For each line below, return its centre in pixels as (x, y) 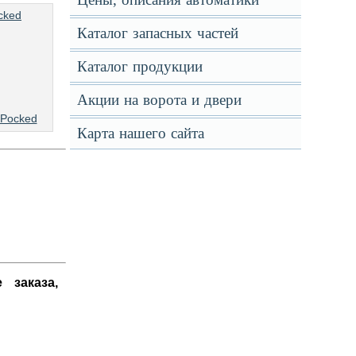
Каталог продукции (139, 66)
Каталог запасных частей (157, 33)
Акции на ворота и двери (159, 100)
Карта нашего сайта (140, 133)
